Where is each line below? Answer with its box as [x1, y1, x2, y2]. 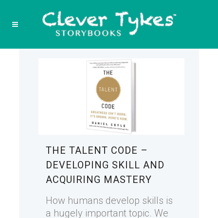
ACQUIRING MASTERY [46, 174, 152, 186]
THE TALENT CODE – [46, 145, 148, 157]
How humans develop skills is [46, 195, 173, 207]
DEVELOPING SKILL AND [46, 159, 164, 171]
